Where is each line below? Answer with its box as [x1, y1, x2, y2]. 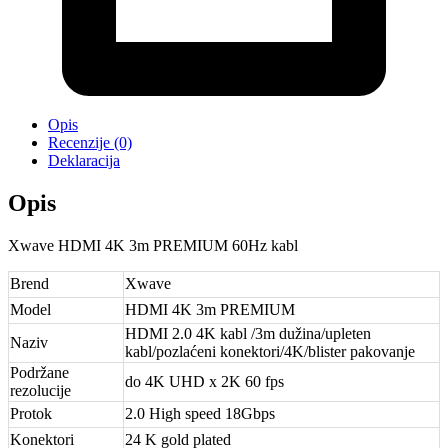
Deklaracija [48, 152, 120, 170]
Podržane [10, 364, 69, 382]
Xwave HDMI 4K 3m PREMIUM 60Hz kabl [8, 237, 298, 255]
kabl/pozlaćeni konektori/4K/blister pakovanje [125, 343, 415, 361]
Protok [10, 405, 52, 423]
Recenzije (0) [48, 134, 132, 152]
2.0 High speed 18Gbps [125, 405, 275, 423]
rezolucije [10, 382, 71, 400]
